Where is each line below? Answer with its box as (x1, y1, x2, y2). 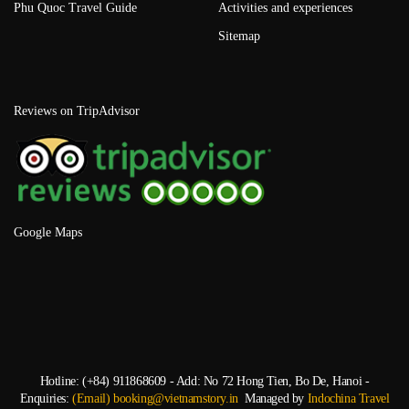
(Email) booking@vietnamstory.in (72, 391, 238, 406)
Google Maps (14, 225, 82, 240)
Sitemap (218, 28, 260, 43)
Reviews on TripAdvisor (14, 103, 140, 118)
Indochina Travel (307, 391, 390, 406)
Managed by (237, 391, 308, 406)
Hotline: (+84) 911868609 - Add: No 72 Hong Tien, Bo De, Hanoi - (39, 373, 370, 389)
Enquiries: (19, 391, 73, 406)
